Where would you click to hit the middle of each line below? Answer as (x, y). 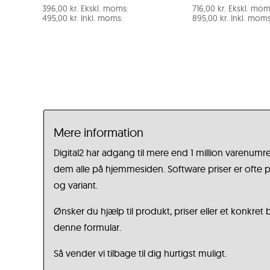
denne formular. (87, 227)
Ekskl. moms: (104, 8)
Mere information (99, 132)
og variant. (76, 185)
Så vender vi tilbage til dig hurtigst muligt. (140, 253)
